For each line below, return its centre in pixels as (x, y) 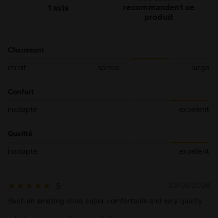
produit (159, 17)
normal (109, 67)
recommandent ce (159, 7)
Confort (21, 92)
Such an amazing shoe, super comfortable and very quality (105, 201)
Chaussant (26, 50)
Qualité (20, 134)
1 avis (58, 8)
